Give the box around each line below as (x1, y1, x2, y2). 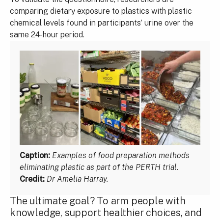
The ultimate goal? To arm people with (10, 194, 186, 207)
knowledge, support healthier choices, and (10, 206, 202, 219)
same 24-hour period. (10, 30, 84, 39)
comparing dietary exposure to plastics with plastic (10, 6, 192, 16)
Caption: (20, 150, 50, 160)
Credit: (20, 174, 45, 184)
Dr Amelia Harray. (47, 174, 108, 184)
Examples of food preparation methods (52, 150, 190, 160)
